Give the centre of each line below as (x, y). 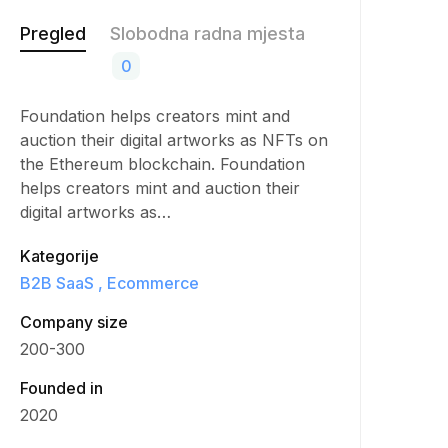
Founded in (61, 388)
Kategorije (59, 256)
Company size (74, 322)
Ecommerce (151, 283)
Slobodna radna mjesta (207, 33)
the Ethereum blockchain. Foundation (162, 164)
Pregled (53, 33)
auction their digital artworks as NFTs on (174, 140)
